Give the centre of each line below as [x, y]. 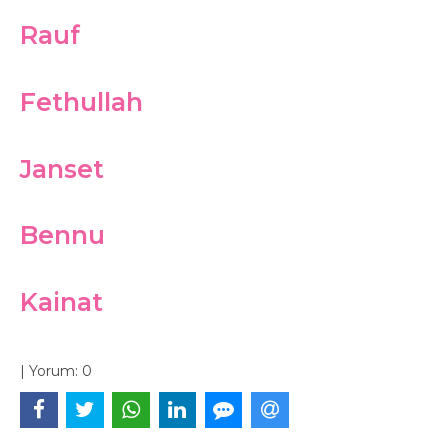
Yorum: [53, 370]
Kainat [61, 302]
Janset [62, 168]
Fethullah [81, 101]
